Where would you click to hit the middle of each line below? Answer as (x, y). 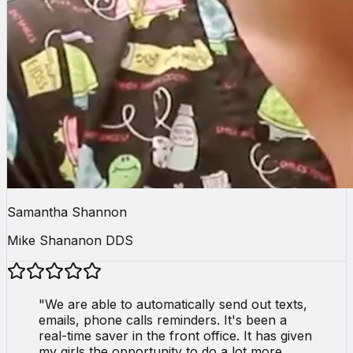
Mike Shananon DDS (70, 240)
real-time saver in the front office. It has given (175, 335)
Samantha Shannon (67, 212)
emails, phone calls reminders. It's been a (163, 320)
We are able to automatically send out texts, (176, 304)
